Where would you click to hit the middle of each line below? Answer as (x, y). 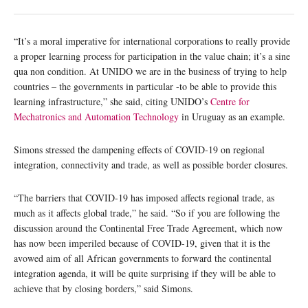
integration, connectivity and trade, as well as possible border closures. (151, 164)
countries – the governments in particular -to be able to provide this (145, 86)
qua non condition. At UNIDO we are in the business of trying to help (150, 71)
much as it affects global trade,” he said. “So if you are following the (147, 212)
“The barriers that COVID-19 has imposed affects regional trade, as (144, 197)
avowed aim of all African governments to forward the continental (143, 258)
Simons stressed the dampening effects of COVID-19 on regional (139, 149)
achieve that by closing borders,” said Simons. (105, 288)
